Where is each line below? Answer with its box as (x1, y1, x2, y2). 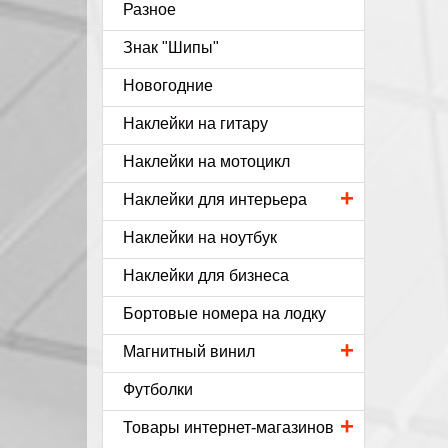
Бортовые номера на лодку (123, 305, 326, 322)
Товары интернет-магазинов (123, 419, 334, 436)
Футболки (123, 381, 193, 398)
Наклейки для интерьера (123, 191, 307, 208)
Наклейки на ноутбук (123, 229, 277, 246)
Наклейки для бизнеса (123, 267, 289, 284)
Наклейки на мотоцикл (123, 153, 290, 170)
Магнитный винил (123, 343, 255, 360)
